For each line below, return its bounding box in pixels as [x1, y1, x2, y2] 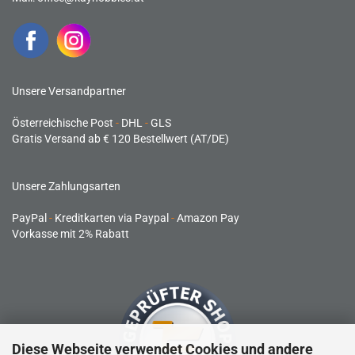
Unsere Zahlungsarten [12, 180, 120, 193]
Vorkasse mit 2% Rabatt [12, 227, 129, 240]
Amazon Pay [174, 212, 239, 224]
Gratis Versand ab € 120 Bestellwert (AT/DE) [12, 132, 229, 145]
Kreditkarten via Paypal [52, 212, 171, 224]
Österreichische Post [12, 116, 116, 129]
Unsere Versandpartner [12, 85, 126, 97]
